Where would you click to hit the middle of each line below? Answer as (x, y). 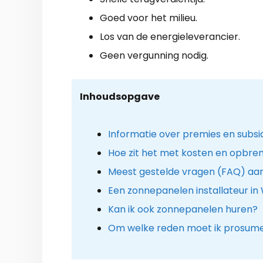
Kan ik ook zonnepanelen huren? (183, 209)
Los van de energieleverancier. (170, 36)
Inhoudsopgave (119, 96)
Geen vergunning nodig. (154, 55)
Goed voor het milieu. (149, 18)
